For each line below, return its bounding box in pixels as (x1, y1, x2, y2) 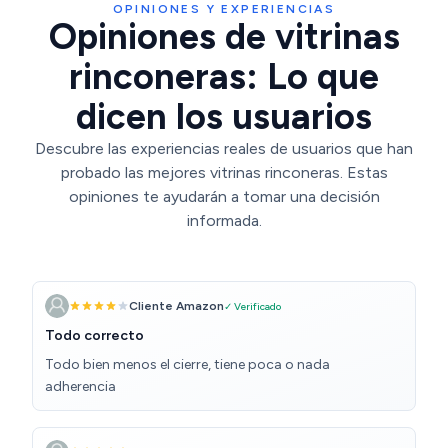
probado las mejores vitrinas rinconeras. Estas (60, 163, 388, 183)
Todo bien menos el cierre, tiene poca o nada (45, 356, 330, 374)
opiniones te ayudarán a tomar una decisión (68, 187, 380, 207)
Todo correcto (45, 327, 144, 345)
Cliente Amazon (129, 299, 224, 314)
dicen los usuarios (76, 95, 372, 139)
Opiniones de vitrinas (48, 15, 400, 59)
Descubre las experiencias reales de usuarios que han (35, 139, 413, 159)
